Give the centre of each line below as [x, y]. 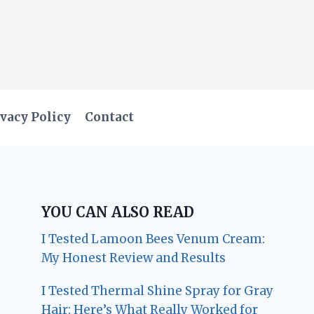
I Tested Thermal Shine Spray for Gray [158, 291]
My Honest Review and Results [134, 258]
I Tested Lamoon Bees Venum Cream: [153, 239]
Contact [110, 117]
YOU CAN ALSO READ [118, 212]
